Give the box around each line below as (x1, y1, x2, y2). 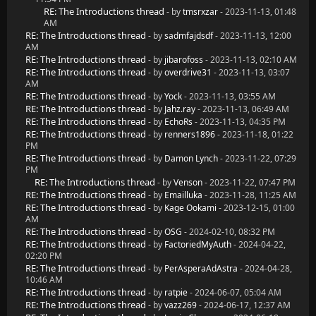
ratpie (164, 286, 188, 298)
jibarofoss (164, 54, 203, 66)
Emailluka (164, 189, 202, 201)
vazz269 (164, 299, 197, 311)
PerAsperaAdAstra (164, 262, 238, 274)
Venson (174, 176, 202, 188)
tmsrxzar (183, 6, 218, 18)
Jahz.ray (164, 103, 195, 115)
